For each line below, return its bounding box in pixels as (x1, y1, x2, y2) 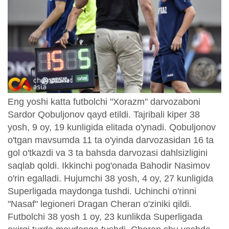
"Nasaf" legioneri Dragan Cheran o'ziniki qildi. (8, 199, 192, 210)
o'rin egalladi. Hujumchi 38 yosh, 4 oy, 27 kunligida (8, 173, 213, 184)
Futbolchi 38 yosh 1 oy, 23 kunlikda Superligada (8, 212, 202, 222)
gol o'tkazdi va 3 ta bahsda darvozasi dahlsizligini (8, 148, 208, 158)
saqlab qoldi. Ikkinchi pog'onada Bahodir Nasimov (8, 161, 210, 171)
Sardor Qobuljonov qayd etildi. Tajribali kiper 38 (8, 109, 200, 120)
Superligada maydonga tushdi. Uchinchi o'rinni (8, 186, 196, 197)
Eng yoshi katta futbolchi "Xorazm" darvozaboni (8, 97, 200, 107)
